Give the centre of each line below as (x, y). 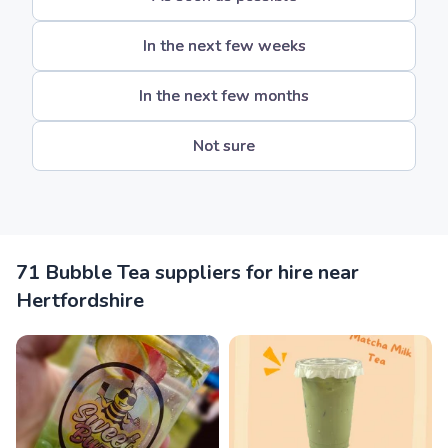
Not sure (224, 146)
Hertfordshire (80, 300)
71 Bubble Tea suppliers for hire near (187, 272)
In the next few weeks (224, 46)
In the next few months (224, 96)
